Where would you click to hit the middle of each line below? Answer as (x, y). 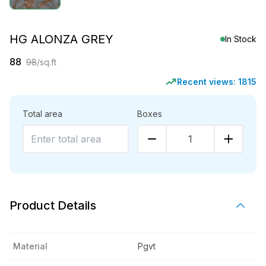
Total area (42, 114)
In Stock (241, 39)
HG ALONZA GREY (61, 39)
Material (30, 246)
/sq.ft (47, 62)
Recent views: (208, 82)
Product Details (53, 205)
